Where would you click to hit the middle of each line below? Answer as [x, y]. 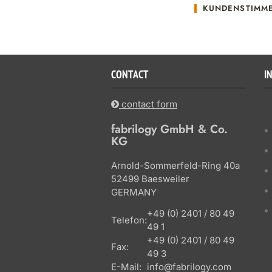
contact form [148, 104]
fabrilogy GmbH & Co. [169, 129]
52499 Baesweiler [150, 179]
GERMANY [134, 192]
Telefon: [129, 220]
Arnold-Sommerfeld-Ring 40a [175, 166]
